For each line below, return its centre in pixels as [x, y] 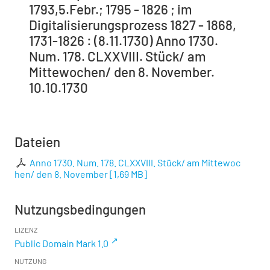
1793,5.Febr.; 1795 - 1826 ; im [111, 9]
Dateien [37, 142]
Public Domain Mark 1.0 [61, 243]
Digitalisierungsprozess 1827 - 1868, [133, 25]
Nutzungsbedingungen [80, 209]
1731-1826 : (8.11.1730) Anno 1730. [124, 41]
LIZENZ [26, 230]
